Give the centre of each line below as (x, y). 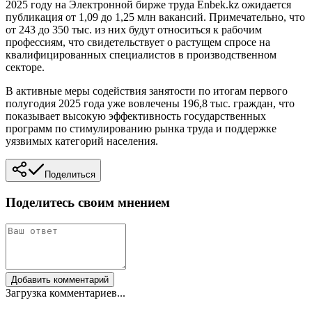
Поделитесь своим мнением (88, 202)
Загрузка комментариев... (65, 292)
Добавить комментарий (60, 279)
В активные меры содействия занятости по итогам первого (147, 91)
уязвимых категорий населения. (82, 141)
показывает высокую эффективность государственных (136, 116)
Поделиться (70, 175)
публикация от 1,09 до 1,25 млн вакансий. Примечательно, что (155, 17)
